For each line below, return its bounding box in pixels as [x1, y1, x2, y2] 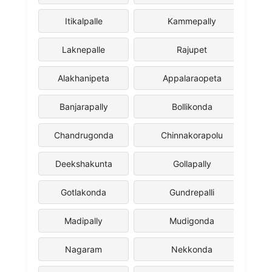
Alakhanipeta [58, 72, 109, 83]
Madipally [64, 215, 103, 226]
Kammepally [168, 15, 216, 26]
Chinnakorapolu [161, 129, 223, 140]
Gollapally [172, 158, 211, 169]
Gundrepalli [169, 186, 214, 197]
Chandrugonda [53, 129, 114, 140]
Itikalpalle [64, 15, 103, 26]
